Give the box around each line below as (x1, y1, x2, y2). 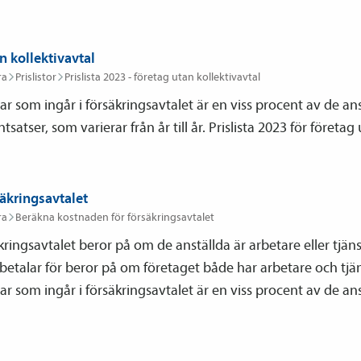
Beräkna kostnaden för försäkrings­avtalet (15, 210, 214, 224)
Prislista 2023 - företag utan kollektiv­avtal (64, 69, 260, 84)
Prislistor (15, 69, 56, 84)
